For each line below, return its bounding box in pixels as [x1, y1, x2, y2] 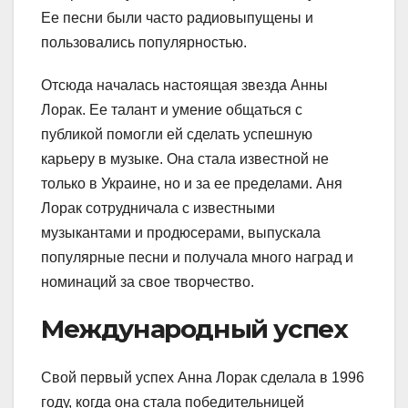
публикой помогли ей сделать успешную [41, 126, 312, 142]
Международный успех [41, 312, 348, 344]
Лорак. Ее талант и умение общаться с [41, 101, 302, 117]
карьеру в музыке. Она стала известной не [41, 150, 329, 167]
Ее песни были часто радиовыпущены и [41, 9, 313, 25]
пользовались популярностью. [41, 34, 247, 50]
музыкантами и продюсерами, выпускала [41, 224, 321, 240]
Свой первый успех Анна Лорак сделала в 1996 [41, 370, 364, 386]
